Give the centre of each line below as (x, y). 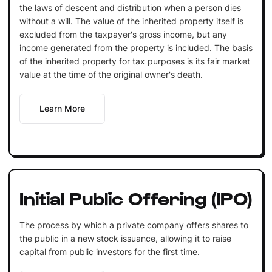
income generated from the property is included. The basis (136, 47)
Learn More (62, 108)
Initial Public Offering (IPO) (136, 197)
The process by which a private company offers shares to (134, 225)
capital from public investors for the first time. (109, 251)
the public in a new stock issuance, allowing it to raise (125, 238)
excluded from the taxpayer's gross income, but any (123, 34)
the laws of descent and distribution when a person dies (130, 7)
